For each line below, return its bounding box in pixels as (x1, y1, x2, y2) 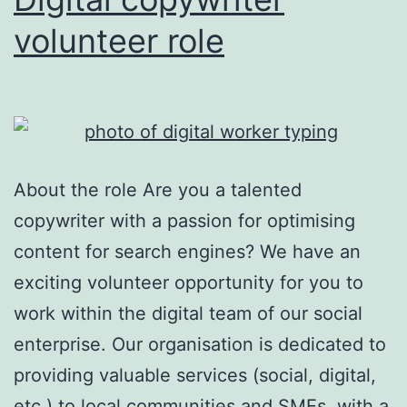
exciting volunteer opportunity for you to (14, 271, 363, 293)
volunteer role (14, 20, 224, 61)
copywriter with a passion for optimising (14, 209, 355, 232)
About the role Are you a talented (14, 178, 302, 201)
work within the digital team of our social (14, 302, 362, 324)
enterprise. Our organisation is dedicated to (14, 333, 386, 355)
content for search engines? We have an (14, 240, 361, 263)
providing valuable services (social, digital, (14, 363, 376, 386)
